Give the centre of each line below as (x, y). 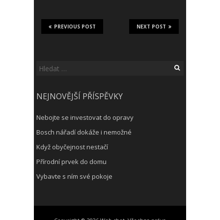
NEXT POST (151, 27)
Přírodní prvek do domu (71, 162)
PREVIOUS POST (75, 27)
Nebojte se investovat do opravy (85, 117)
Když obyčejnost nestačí (72, 147)
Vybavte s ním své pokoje (74, 176)
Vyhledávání (55, 66)
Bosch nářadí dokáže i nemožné (84, 132)
